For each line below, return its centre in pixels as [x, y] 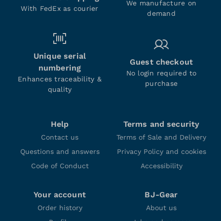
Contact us [60, 137]
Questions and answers [60, 151]
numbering [60, 68]
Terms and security [161, 124]
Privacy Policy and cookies [161, 151]
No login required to [161, 73]
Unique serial [60, 56]
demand [161, 13]
